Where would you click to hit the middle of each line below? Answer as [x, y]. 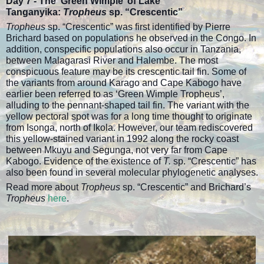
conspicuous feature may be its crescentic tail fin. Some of [126, 71]
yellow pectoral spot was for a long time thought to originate [129, 116]
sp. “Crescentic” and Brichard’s [187, 187]
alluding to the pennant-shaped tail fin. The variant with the [128, 105]
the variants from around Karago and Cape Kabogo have [124, 82]
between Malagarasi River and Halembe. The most [112, 60]
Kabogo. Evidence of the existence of [85, 161]
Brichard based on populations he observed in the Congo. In [131, 38]
